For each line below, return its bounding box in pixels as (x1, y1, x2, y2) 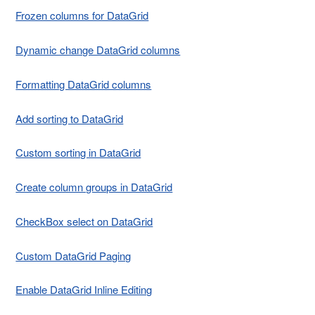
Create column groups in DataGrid (15, 179, 173, 195)
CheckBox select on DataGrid (15, 213, 153, 229)
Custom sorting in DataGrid (15, 145, 141, 160)
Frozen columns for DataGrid (15, 8, 149, 23)
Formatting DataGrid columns (15, 76, 152, 91)
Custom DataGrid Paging (15, 247, 131, 263)
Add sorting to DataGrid (15, 110, 124, 126)
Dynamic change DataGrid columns (15, 42, 181, 58)
